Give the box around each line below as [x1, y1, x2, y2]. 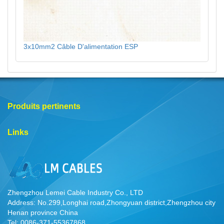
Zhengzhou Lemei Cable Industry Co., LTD [7, 188, 143, 196]
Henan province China [7, 208, 78, 216]
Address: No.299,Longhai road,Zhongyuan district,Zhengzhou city [7, 198, 215, 206]
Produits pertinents [7, 102, 80, 110]
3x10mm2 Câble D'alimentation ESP [23, 42, 138, 50]
